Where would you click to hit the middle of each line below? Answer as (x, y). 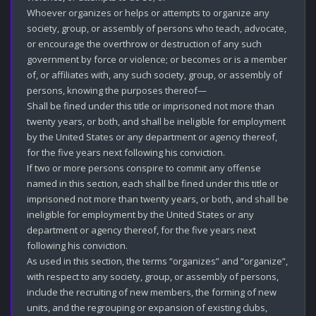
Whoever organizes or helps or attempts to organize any (148, 12)
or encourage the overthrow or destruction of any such (144, 43)
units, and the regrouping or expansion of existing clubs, (147, 307)
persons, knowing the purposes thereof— (117, 90)
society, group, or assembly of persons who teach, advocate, (157, 28)
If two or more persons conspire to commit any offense (144, 168)
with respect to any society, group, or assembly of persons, (153, 276)
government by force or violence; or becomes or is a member (157, 59)
